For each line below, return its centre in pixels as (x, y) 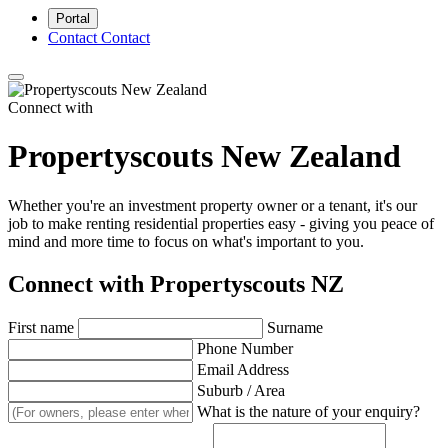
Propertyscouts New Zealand (204, 156)
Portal (73, 18)
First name (41, 327)
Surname (295, 327)
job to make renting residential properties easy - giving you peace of (221, 223)
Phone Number (245, 348)
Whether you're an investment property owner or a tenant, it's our (212, 205)
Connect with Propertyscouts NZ (176, 283)
